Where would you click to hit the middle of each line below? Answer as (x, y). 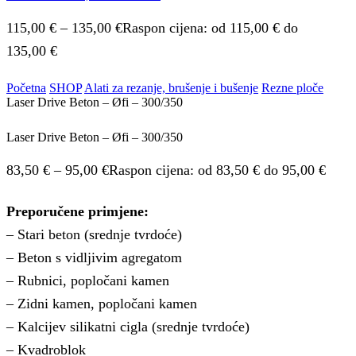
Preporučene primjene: (77, 211)
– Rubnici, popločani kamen (88, 280)
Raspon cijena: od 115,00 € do (210, 27)
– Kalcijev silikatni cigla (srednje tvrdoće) (128, 326)
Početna (26, 87)
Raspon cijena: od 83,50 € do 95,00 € (217, 170)
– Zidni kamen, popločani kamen (102, 303)
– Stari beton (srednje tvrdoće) (94, 234)
